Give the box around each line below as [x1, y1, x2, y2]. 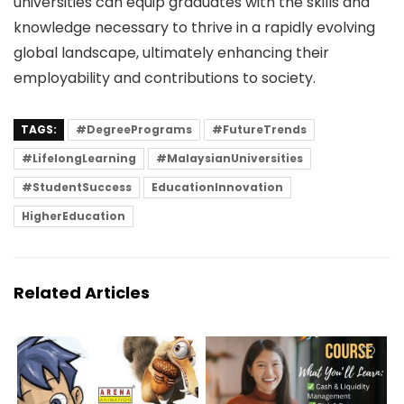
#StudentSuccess [22, 179, 132, 195]
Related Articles [14, 280, 150, 304]
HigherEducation [22, 207, 125, 224]
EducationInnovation [151, 179, 283, 195]
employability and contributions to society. [14, 67, 316, 88]
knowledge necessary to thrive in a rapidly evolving [14, 16, 375, 38]
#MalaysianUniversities [156, 150, 303, 166]
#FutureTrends [212, 121, 307, 137]
